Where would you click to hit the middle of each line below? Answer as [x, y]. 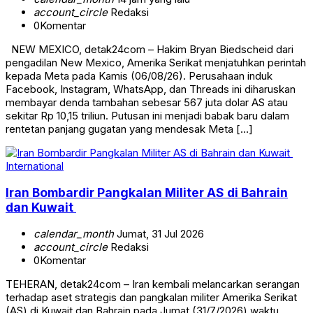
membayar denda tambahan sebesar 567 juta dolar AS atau [147, 103]
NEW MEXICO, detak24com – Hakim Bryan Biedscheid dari [150, 50]
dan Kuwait [41, 207]
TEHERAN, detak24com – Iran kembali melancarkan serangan [153, 284]
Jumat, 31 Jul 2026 [159, 233]
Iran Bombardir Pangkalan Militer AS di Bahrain [147, 192]
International [35, 166]
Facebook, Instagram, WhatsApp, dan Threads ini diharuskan [151, 89]
